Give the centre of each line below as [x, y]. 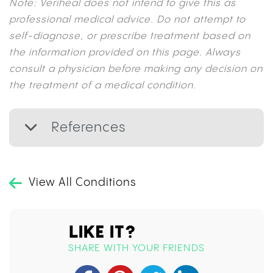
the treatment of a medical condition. [103, 86]
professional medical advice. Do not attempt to [127, 20]
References [87, 128]
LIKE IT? [102, 232]
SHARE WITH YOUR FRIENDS [136, 249]
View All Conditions [83, 183]
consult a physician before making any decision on [136, 69]
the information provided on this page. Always [125, 53]
